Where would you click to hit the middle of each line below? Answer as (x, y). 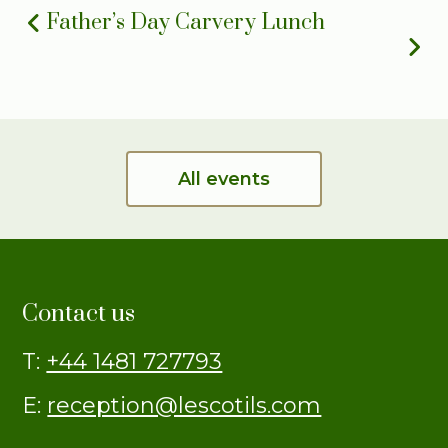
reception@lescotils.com (184, 405)
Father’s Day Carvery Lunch (186, 22)
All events (224, 179)
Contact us (79, 314)
